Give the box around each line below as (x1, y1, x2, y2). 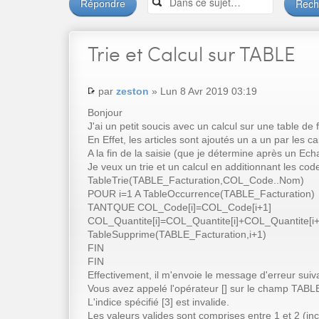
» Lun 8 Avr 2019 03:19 (149, 85, 257, 97)
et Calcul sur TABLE (120, 40, 296, 67)
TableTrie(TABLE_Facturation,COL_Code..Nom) (88, 174, 304, 187)
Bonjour (88, 107, 122, 119)
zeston (116, 85, 149, 97)
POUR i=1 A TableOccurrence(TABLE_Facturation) (88, 188, 315, 200)
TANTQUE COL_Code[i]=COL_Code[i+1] (88, 202, 271, 214)
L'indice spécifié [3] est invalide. (88, 296, 229, 308)
